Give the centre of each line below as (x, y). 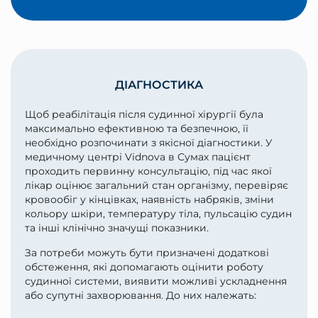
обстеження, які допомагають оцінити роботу (144, 267)
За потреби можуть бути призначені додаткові (147, 252)
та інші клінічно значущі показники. (117, 228)
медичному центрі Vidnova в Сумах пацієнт (138, 157)
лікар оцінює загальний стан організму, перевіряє (157, 186)
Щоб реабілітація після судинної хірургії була (144, 115)
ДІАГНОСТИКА (159, 85)
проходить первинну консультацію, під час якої (148, 171)
